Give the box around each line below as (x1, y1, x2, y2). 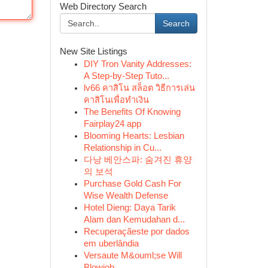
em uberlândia (83, 239, 139, 248)
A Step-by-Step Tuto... (83, 71, 169, 81)
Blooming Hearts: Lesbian (83, 131, 184, 141)
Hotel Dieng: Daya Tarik (83, 203, 176, 212)
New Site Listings (59, 47, 127, 56)
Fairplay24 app (83, 119, 141, 129)
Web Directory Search (59, 2, 147, 11)
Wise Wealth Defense (83, 191, 168, 200)
